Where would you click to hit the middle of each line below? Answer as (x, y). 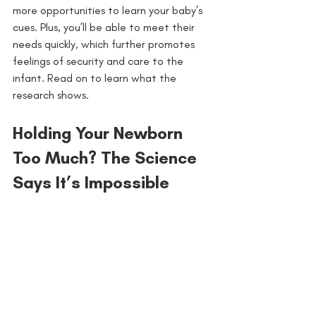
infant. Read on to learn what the (96, 78)
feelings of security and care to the (99, 61)
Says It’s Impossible (91, 182)
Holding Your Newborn (100, 133)
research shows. (51, 95)
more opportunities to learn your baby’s (109, 10)
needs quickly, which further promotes (105, 44)
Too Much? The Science (107, 157)
